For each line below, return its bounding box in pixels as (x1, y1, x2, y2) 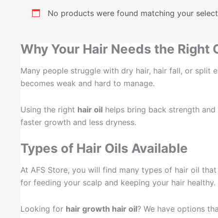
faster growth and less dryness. (20, 117, 136, 127)
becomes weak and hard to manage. (20, 78, 155, 88)
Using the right (20, 104, 77, 114)
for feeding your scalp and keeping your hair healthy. (20, 178, 216, 188)
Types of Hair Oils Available (20, 140, 188, 156)
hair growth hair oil (66, 204, 137, 214)
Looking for (20, 204, 66, 214)
